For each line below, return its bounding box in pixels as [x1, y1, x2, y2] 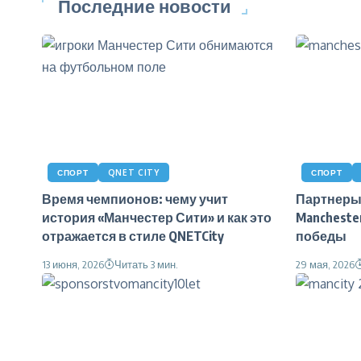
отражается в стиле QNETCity [42, 227, 224, 244]
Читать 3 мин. [114, 257, 178, 271]
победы [296, 227, 346, 244]
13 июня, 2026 [42, 257, 104, 271]
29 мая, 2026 [296, 257, 355, 271]
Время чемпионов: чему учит [42, 190, 228, 207]
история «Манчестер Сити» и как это [42, 209, 272, 226]
